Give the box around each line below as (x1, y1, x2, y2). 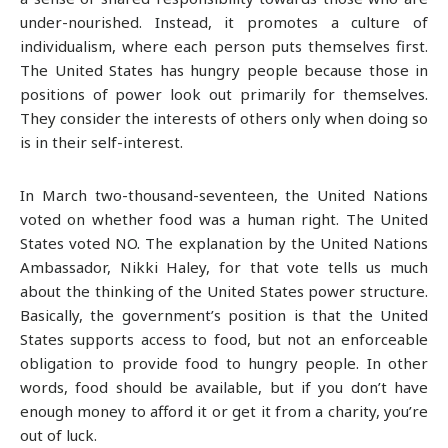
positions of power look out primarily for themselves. (20, 84, 428, 105)
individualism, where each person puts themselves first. (20, 36, 428, 57)
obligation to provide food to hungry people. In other (20, 352, 428, 373)
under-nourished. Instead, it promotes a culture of (20, 12, 428, 33)
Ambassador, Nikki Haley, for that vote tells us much (20, 256, 428, 277)
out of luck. (20, 424, 97, 445)
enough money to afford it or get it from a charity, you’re (20, 400, 428, 421)
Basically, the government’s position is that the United (20, 304, 428, 325)
